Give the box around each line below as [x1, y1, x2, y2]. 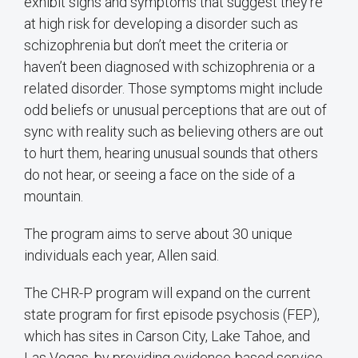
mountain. [24, 187, 83, 205]
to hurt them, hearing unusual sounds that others [24, 144, 318, 161]
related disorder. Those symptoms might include [24, 79, 323, 97]
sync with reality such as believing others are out [24, 122, 324, 140]
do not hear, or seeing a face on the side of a [24, 165, 295, 183]
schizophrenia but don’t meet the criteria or [24, 36, 288, 54]
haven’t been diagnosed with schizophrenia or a [24, 58, 315, 75]
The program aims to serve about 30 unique [24, 225, 292, 242]
